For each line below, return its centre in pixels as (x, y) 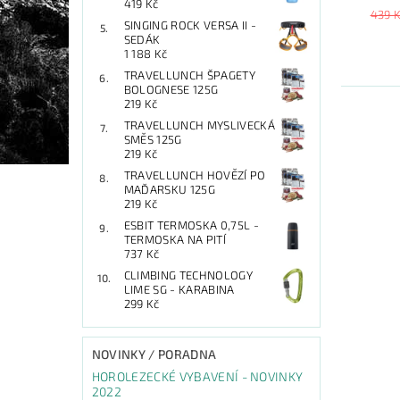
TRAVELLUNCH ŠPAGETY (189, 75)
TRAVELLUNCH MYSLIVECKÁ (199, 125)
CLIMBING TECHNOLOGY (188, 275)
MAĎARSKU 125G (169, 189)
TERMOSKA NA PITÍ (175, 239)
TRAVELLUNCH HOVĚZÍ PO (195, 175)
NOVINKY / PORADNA (154, 354)
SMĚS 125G (153, 139)
